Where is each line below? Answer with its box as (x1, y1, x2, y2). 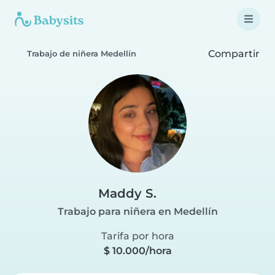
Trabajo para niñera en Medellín (57, 206, 218, 217)
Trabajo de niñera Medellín (27, 49, 136, 58)
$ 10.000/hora (103, 245, 172, 257)
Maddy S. (98, 186, 157, 201)
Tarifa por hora (101, 230, 174, 242)
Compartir (206, 47, 260, 60)
